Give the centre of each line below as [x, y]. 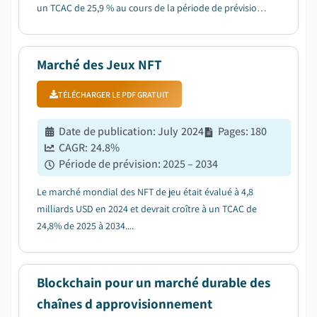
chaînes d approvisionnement [125, 304]
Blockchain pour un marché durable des [154, 282]
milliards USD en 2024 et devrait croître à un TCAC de [147, 209]
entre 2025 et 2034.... [80, 25]
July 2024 [181, 131]
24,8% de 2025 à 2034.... [85, 226]
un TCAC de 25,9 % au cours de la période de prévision [150, 8]
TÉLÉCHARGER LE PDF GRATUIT [114, 94]
